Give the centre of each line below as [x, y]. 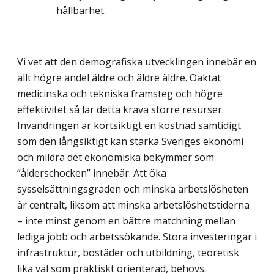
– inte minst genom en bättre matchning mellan [126, 221]
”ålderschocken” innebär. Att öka [92, 173]
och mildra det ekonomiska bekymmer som [116, 157]
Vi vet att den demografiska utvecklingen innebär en [137, 62]
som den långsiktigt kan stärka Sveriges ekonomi [130, 142]
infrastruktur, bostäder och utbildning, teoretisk [128, 253]
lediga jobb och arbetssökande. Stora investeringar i [137, 237]
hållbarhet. [81, 11]
